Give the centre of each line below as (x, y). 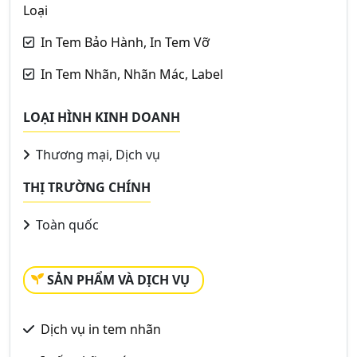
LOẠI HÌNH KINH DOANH (102, 117)
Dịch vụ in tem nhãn (101, 329)
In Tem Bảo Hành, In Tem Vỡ (125, 42)
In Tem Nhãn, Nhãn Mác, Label (132, 74)
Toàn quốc (66, 224)
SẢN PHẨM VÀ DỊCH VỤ (118, 279)
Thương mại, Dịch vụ (96, 154)
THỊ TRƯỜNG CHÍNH (87, 187)
